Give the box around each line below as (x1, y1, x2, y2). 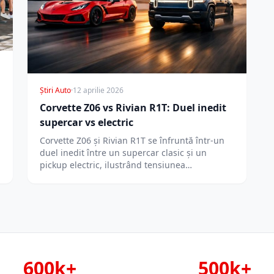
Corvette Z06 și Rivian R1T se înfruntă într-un (40, 135, 225, 147)
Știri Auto (40, 85, 72, 96)
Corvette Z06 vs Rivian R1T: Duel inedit (40, 101, 227, 115)
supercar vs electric (40, 116, 134, 130)
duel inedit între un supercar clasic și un (40, 147, 207, 159)
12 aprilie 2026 (73, 85, 124, 96)
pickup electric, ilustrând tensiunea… (40, 159, 193, 171)
